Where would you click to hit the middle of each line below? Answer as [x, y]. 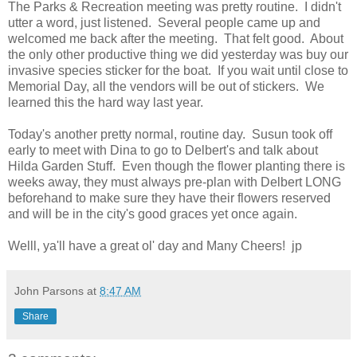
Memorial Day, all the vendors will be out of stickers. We [166, 86]
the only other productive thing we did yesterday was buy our [178, 54]
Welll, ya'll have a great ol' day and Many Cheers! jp [155, 245]
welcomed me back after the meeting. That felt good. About [176, 38]
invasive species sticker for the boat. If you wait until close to [178, 70]
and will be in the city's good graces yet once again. [153, 214]
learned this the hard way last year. [106, 102]
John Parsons [49, 290]
